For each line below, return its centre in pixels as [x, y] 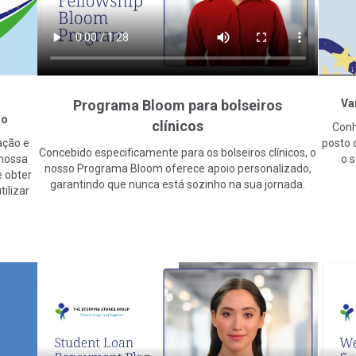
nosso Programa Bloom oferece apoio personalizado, [178, 168]
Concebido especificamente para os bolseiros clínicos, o [178, 152]
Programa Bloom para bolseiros [178, 105]
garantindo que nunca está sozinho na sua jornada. [178, 184]
